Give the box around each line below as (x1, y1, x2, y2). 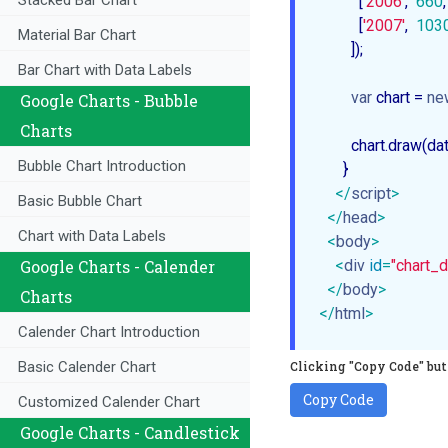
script (351, 184, 391, 204)
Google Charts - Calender (20, 256, 215, 278)
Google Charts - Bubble (20, 90, 198, 112)
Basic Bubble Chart (18, 192, 142, 211)
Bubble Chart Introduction (18, 157, 186, 176)
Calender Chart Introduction (18, 323, 200, 342)
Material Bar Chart (18, 26, 136, 45)
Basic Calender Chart (18, 358, 156, 377)
